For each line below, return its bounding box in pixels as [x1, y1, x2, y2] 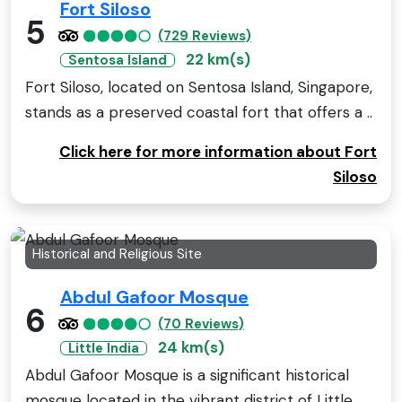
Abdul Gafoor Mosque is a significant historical [25, 365, 349, 386]
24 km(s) [158, 337, 224, 358]
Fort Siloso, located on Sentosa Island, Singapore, [25, 77, 372, 98]
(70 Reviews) [158, 315, 244, 334]
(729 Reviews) [158, 27, 251, 46]
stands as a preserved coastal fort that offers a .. [25, 102, 372, 123]
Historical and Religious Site [32, 245, 202, 264]
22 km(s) [186, 49, 250, 70]
